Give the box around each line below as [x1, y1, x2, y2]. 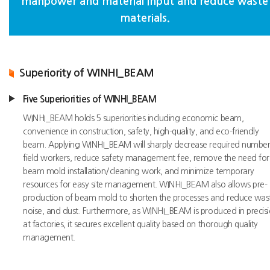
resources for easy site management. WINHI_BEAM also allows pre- [23, 180, 268, 189]
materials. [119, 12, 170, 24]
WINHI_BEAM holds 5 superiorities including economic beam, [23, 113, 244, 122]
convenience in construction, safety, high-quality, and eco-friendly [23, 127, 259, 136]
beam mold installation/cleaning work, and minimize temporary [23, 166, 254, 175]
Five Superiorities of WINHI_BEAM [23, 94, 157, 104]
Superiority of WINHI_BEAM [19, 67, 154, 78]
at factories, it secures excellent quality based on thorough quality [23, 219, 258, 228]
